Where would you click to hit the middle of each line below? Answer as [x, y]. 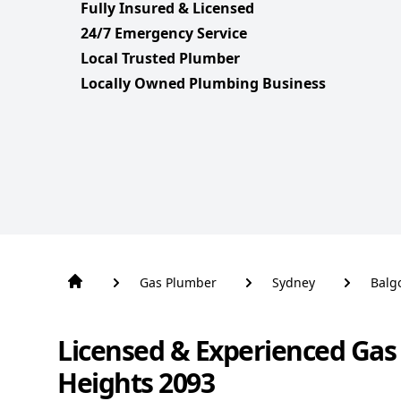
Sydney [294, 283]
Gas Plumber [178, 283]
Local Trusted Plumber [160, 59]
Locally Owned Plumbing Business [203, 84]
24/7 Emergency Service [164, 34]
